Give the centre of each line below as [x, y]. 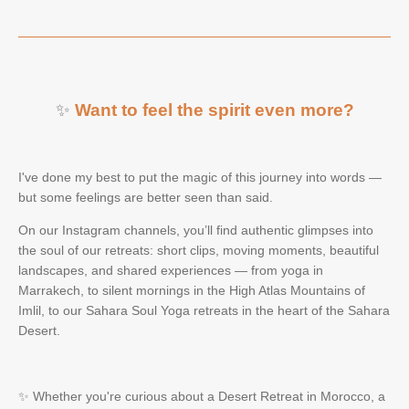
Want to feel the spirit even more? [214, 110]
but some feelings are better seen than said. [146, 197]
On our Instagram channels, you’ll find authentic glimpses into [196, 230]
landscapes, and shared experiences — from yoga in [171, 270]
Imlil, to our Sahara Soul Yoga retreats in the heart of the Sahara [204, 310]
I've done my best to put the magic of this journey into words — [200, 177]
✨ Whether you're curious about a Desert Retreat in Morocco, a [202, 396]
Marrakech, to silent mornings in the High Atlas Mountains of [192, 290]
